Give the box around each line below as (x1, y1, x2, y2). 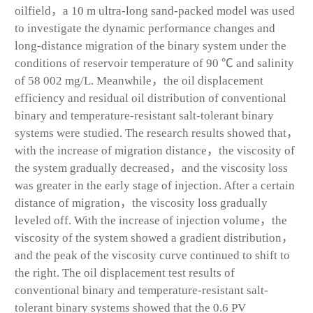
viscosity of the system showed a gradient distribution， (15, 231, 293, 245)
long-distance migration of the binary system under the (15, 38, 286, 52)
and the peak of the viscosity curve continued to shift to (15, 248, 290, 262)
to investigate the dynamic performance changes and (15, 21, 275, 35)
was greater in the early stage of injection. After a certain (15, 178, 295, 192)
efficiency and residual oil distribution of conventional (15, 91, 286, 105)
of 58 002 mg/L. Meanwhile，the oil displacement (15, 73, 263, 87)
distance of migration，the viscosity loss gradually (15, 196, 268, 210)
